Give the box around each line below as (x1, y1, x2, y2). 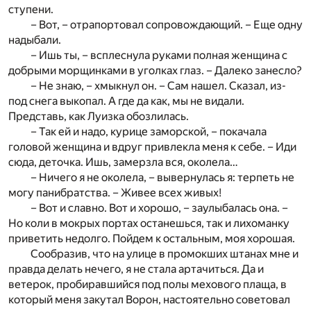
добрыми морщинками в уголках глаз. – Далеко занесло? (8, 64, 302, 78)
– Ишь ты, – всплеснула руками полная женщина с (31, 49, 287, 62)
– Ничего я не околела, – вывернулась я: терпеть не (31, 171, 294, 185)
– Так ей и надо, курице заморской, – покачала (31, 125, 267, 139)
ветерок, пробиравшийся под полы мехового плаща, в (8, 278, 287, 292)
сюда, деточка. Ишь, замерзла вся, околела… (8, 155, 238, 169)
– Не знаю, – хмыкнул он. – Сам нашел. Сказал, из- (31, 79, 286, 93)
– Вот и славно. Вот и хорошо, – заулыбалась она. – (31, 201, 288, 215)
